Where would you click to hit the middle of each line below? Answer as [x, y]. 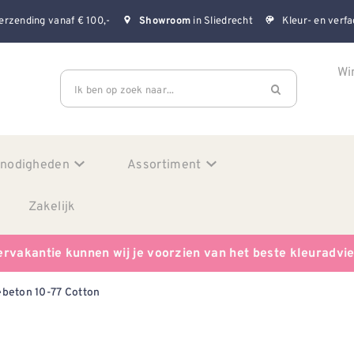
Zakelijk [52, 205]
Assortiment [164, 164]
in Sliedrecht [222, 21]
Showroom [165, 22]
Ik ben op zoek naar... [124, 89]
